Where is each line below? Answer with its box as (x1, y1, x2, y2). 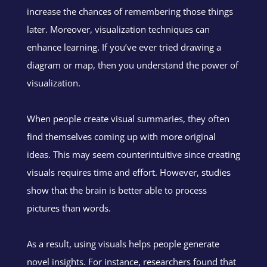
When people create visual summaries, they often (26, 112, 229, 125)
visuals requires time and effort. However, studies (26, 166, 231, 178)
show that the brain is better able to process (26, 184, 207, 196)
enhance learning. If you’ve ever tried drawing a (26, 41, 221, 53)
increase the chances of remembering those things (26, 5, 233, 17)
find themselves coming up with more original (26, 130, 216, 142)
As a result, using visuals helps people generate (26, 237, 219, 250)
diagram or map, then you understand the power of (26, 58, 238, 71)
